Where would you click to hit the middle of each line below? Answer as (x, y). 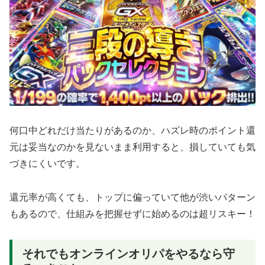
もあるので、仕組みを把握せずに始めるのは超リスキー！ (132, 214)
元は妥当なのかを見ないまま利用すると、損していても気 (132, 147)
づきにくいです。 (47, 164)
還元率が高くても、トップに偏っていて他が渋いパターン (132, 198)
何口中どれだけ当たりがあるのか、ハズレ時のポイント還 (132, 131)
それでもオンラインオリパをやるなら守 (128, 254)
